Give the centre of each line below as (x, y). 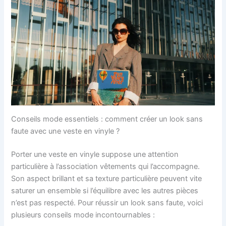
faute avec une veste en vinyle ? (66, 131)
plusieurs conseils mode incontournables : (83, 215)
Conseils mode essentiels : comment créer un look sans (107, 119)
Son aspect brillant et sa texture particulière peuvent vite (107, 178)
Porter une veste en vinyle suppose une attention (95, 154)
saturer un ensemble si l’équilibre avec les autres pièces (105, 190)
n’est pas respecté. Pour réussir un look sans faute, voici (107, 203)
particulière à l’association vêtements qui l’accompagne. (106, 166)
